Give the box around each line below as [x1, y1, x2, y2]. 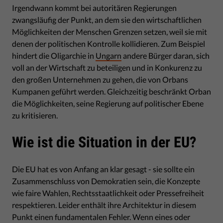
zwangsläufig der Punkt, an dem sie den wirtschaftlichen [12, 14, 202, 24]
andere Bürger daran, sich [121, 50, 210, 60]
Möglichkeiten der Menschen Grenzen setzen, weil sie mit [12, 26, 207, 36]
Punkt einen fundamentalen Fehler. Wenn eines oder [12, 212, 190, 222]
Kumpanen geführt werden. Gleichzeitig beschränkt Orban [12, 86, 211, 96]
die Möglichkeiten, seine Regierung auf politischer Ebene [12, 98, 204, 108]
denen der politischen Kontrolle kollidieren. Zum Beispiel [12, 38, 205, 48]
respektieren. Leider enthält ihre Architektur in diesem [12, 200, 196, 210]
